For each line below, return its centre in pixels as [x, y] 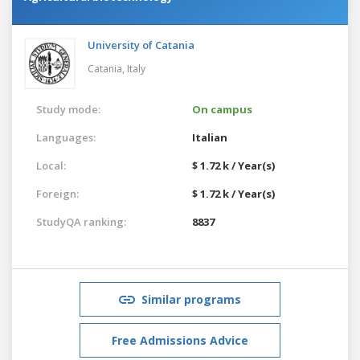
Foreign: [57, 193]
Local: [51, 165]
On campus [222, 109]
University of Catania [141, 45]
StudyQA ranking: [81, 221]
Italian [210, 137]
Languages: [66, 137]
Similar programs [191, 299]
